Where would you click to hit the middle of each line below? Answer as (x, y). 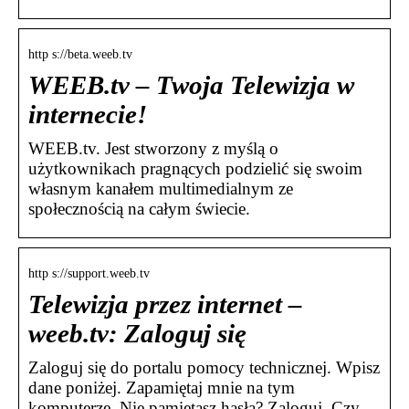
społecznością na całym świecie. (139, 209)
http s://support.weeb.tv (89, 274)
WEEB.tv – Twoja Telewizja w (191, 86)
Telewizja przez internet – (165, 305)
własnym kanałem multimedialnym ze (161, 189)
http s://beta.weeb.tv (80, 55)
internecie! (88, 115)
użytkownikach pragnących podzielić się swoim (195, 169)
